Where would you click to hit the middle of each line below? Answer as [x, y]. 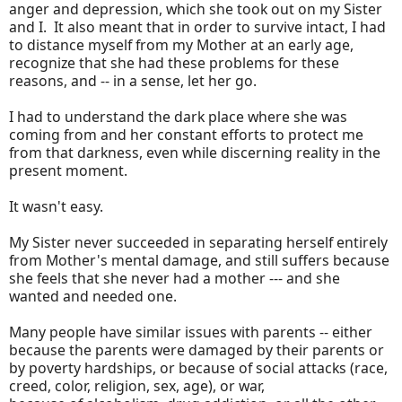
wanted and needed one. [95, 296]
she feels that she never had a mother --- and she [175, 278]
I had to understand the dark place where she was [178, 116]
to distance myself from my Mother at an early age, [181, 44]
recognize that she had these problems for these [174, 62]
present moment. [70, 170]
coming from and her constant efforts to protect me [186, 134]
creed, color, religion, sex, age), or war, [139, 385]
